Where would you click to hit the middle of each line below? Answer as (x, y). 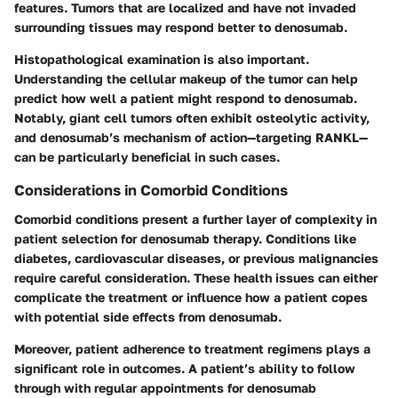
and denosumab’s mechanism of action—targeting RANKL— (191, 138)
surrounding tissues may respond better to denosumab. (181, 28)
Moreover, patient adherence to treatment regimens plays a (192, 348)
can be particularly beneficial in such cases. (147, 157)
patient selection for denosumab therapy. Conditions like (185, 238)
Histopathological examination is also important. (162, 60)
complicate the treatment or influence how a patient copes (191, 297)
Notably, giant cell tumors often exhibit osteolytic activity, (192, 118)
